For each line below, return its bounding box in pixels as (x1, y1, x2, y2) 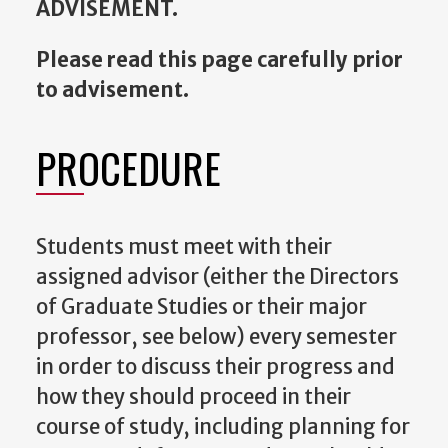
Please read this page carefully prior (36, 46, 403, 73)
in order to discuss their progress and (36, 353, 395, 380)
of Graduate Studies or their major (36, 293, 367, 320)
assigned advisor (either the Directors (36, 263, 399, 290)
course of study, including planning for (36, 413, 410, 440)
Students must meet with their (36, 233, 332, 260)
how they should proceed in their (36, 383, 351, 410)
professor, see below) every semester (36, 323, 397, 350)
